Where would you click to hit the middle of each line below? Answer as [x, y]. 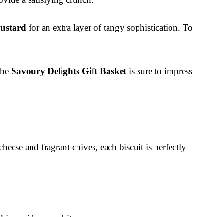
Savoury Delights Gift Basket [69, 71]
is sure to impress [159, 71]
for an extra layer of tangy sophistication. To [109, 27]
